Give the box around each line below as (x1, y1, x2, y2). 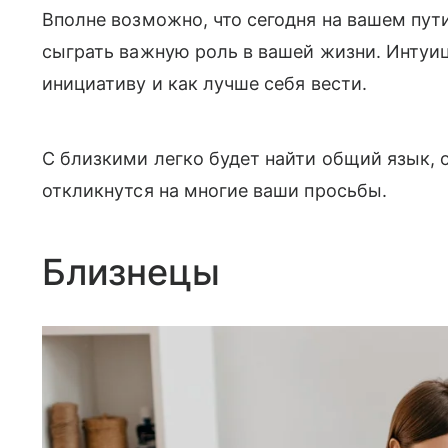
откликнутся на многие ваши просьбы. (42, 180, 387, 202)
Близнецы (42, 250, 220, 295)
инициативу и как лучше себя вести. (42, 73, 367, 95)
